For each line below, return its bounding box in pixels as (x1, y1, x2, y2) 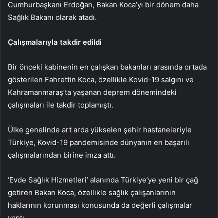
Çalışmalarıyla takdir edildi (8, 37, 102, 47)
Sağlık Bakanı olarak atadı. (8, 12, 97, 22)
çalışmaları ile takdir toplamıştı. (8, 100, 113, 109)
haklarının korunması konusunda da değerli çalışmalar (8, 200, 192, 210)
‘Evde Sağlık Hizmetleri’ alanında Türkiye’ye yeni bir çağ (8, 175, 198, 184)
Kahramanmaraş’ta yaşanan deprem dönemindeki (8, 87, 177, 97)
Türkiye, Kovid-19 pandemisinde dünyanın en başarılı (8, 137, 189, 147)
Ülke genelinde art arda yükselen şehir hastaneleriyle (8, 125, 192, 134)
